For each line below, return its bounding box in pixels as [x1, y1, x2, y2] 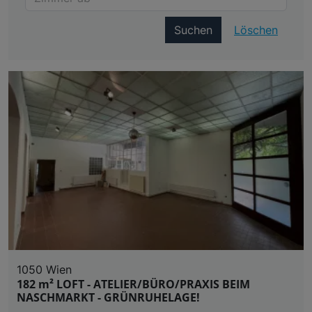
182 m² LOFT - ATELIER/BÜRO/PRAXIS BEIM [17, 276, 250, 292]
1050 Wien [17, 263, 72, 277]
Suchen [174, 23, 212, 38]
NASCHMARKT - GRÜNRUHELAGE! [17, 290, 200, 306]
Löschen [234, 23, 278, 38]
